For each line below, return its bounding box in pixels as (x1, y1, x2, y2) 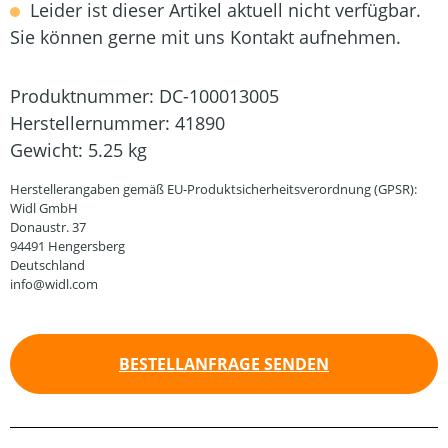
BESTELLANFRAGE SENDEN (119, 353, 329, 375)
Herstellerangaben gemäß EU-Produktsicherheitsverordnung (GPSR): (10, 180, 417, 198)
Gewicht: (10, 138, 88, 162)
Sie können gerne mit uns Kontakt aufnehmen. (10, 25, 401, 49)
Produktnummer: (10, 84, 159, 108)
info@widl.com (10, 275, 98, 293)
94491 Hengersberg (10, 237, 125, 255)
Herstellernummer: (10, 111, 175, 135)
